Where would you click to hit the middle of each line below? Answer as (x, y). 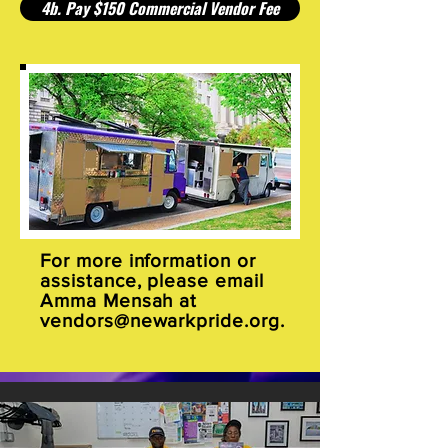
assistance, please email (152, 280)
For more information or (148, 260)
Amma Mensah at (119, 300)
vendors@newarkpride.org (160, 320)
